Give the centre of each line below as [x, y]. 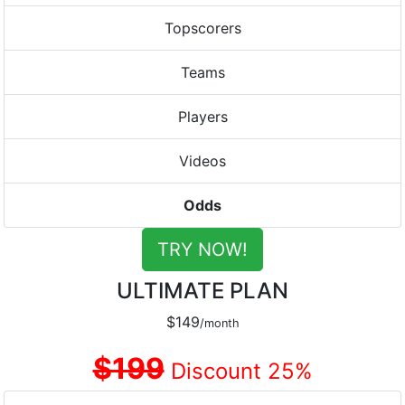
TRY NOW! [202, 250]
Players [202, 117]
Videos [202, 161]
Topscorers [202, 28]
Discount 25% [238, 371]
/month [219, 323]
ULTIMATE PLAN [202, 291]
